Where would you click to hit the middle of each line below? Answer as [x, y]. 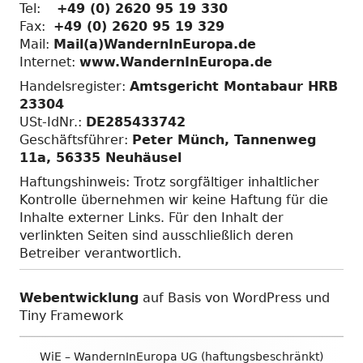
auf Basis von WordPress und [234, 298]
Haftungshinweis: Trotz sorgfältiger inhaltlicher [169, 182]
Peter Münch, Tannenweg [224, 140]
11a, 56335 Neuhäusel [100, 158]
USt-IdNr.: [53, 122]
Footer [49, 350]
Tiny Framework [71, 316]
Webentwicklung [79, 298]
